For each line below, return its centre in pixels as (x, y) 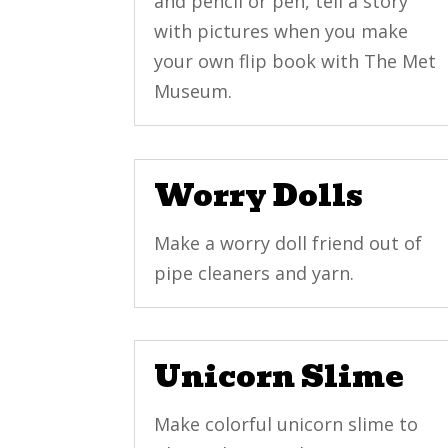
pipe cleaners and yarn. (254, 272)
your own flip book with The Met (295, 61)
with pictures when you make (281, 31)
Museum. (193, 91)
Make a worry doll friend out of (288, 242)
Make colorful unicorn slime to (286, 423)
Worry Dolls (259, 195)
